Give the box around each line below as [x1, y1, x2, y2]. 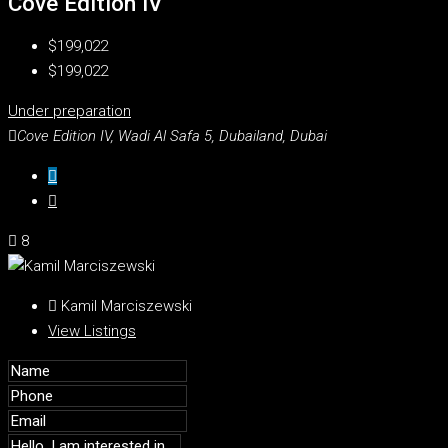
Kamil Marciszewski [57, 297, 192, 316]
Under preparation [8, 102, 131, 121]
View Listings [48, 322, 136, 341]
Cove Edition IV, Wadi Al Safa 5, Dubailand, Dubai [17, 127, 327, 146]
